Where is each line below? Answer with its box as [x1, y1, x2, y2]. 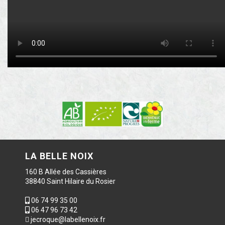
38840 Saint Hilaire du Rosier [25, 177, 116, 185]
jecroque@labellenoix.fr [31, 215, 105, 223]
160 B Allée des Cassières [25, 168, 106, 176]
